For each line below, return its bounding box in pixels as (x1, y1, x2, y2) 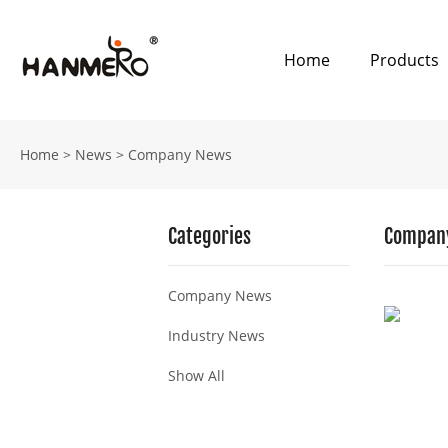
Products (370, 49, 440, 71)
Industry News (168, 326, 265, 345)
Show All (168, 366, 225, 385)
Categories (168, 224, 251, 249)
